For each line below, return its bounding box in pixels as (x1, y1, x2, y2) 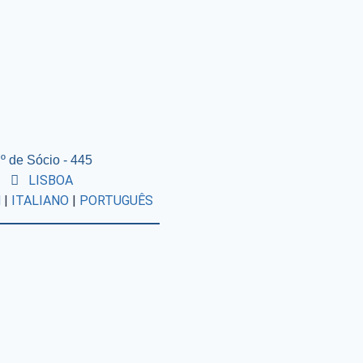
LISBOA (28, 172, 73, 188)
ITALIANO (11, 192, 69, 208)
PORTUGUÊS (79, 192, 153, 208)
